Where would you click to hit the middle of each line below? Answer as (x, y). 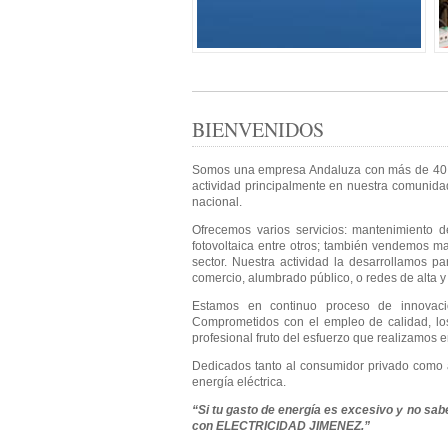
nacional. (217, 202)
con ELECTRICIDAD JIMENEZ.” (281, 426)
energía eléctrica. (239, 382)
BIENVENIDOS (258, 129)
